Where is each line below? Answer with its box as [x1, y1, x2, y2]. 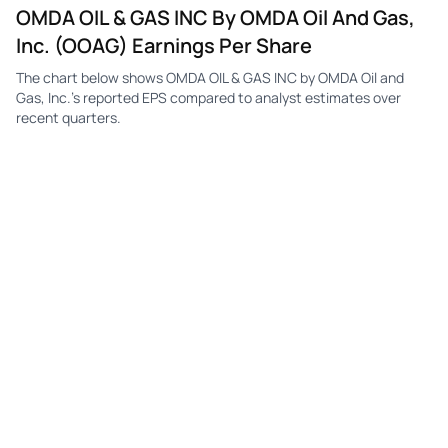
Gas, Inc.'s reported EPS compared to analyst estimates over [16, 87, 401, 107]
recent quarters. [16, 107, 121, 127]
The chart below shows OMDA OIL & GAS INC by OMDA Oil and [16, 67, 404, 87]
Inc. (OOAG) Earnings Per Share [16, 31, 312, 59]
